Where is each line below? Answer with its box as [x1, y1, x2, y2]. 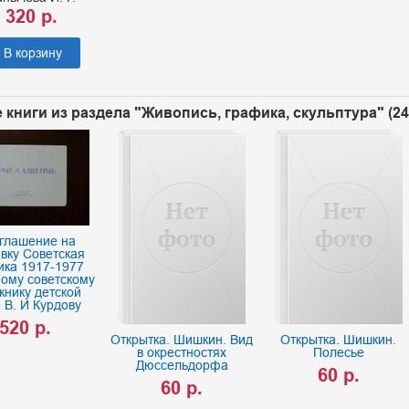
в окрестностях [137, 344, 227, 360]
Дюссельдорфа [135, 357, 228, 372]
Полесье [312, 344, 364, 360]
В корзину [3, 46, 62, 61]
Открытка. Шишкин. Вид [110, 331, 254, 347]
